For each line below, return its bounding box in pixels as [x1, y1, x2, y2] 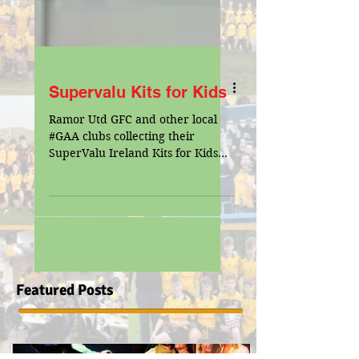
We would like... [49, 205, 136, 220]
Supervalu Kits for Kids [49, 108, 227, 127]
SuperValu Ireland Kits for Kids [49, 171, 218, 186]
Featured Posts [16, 306, 113, 325]
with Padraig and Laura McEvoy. [49, 188, 225, 203]
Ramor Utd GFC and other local [49, 138, 217, 152]
